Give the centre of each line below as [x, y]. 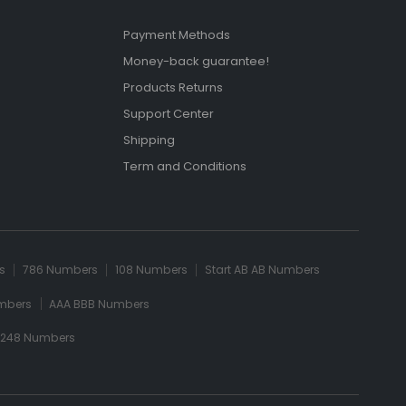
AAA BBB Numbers [100, 304]
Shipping [149, 140]
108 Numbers [151, 270]
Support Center [168, 114]
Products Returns [173, 88]
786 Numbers [60, 270]
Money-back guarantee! [196, 61]
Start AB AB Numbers [262, 270]
